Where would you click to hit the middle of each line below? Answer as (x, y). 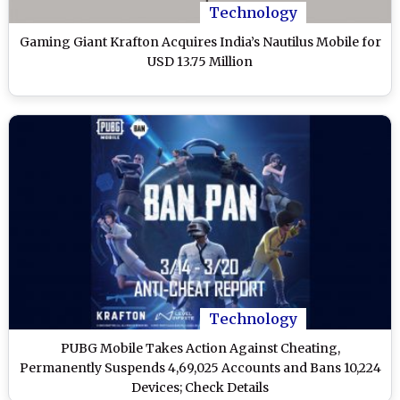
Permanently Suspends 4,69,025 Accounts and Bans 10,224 (200, 368)
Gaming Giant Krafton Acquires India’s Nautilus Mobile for (200, 42)
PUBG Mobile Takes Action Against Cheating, (200, 349)
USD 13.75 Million (200, 61)
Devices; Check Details (200, 388)
